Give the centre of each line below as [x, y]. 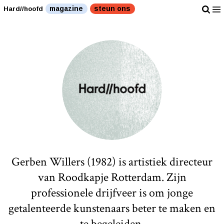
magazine [66, 8]
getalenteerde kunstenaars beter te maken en [112, 208]
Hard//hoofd [23, 9]
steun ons [112, 8]
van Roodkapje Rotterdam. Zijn [112, 177]
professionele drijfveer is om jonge [112, 192]
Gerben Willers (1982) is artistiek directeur [112, 161]
